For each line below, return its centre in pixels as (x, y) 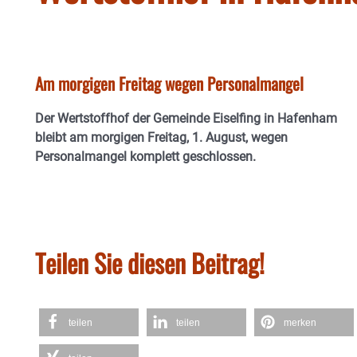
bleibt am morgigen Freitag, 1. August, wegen (161, 137)
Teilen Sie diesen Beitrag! (150, 263)
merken (300, 323)
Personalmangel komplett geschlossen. (147, 157)
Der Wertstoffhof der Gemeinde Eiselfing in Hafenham (186, 118)
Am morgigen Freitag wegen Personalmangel (169, 83)
